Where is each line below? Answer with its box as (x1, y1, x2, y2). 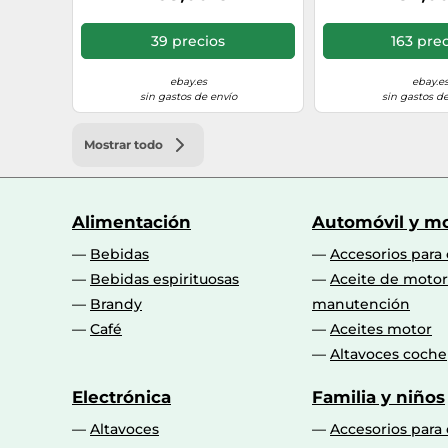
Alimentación (72, 212, 191, 232)
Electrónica (72, 387, 171, 407)
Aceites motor (330, 320, 432, 338)
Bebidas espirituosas (90, 270, 239, 288)
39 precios (151, 31, 225, 50)
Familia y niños (312, 387, 445, 407)
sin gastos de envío (139, 89, 237, 103)
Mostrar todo (84, 137, 163, 153)
